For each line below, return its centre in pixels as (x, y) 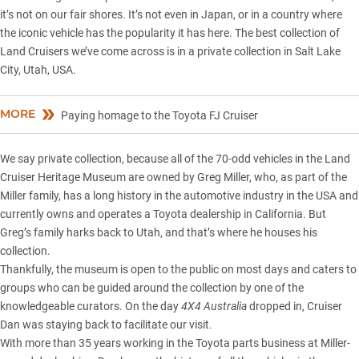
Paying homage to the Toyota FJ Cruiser (159, 115)
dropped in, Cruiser (294, 306)
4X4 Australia (214, 306)
